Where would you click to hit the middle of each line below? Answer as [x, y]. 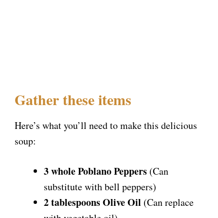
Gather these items [73, 100]
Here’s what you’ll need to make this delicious [106, 126]
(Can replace [167, 202]
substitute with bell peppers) [100, 187]
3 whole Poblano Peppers [95, 171]
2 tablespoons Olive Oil [92, 202]
